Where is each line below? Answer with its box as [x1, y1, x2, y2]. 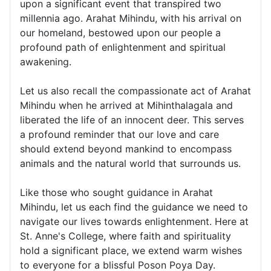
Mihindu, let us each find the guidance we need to [20, 201, 248, 214]
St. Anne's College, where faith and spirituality [20, 230, 231, 243]
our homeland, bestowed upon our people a [20, 27, 221, 39]
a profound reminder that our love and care [20, 128, 219, 141]
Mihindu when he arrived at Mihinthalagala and [20, 99, 233, 112]
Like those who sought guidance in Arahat [20, 186, 213, 199]
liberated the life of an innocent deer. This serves [20, 114, 244, 126]
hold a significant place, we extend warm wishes [20, 244, 242, 257]
